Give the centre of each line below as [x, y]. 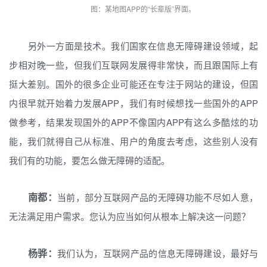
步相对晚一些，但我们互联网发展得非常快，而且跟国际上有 [133, 65]
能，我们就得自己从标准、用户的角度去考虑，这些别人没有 [133, 141]
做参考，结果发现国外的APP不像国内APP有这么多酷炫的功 [133, 122]
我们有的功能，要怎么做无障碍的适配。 [89, 160]
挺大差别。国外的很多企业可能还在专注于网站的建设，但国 [133, 84]
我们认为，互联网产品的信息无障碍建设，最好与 [158, 253]
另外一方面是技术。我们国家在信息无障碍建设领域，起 [143, 46]
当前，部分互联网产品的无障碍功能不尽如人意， [158, 197]
